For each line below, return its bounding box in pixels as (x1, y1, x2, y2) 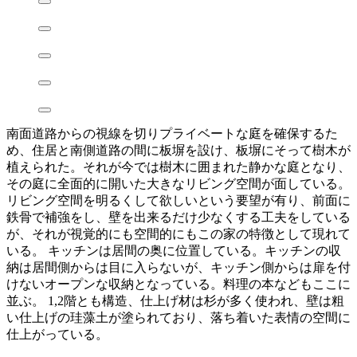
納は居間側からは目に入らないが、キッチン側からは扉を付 (6, 261, 351, 275)
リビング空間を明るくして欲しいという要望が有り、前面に (6, 194, 351, 208)
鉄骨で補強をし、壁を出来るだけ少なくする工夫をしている (6, 210, 351, 225)
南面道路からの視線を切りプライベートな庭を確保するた (6, 127, 338, 141)
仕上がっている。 (6, 328, 108, 342)
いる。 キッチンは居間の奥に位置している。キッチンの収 (6, 244, 341, 258)
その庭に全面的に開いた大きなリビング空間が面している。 (6, 177, 351, 191)
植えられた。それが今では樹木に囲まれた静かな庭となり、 (6, 160, 351, 175)
